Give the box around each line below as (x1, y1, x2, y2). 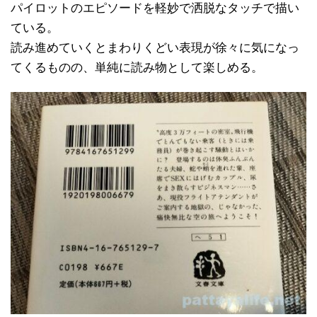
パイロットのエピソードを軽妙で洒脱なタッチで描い (11, 1, 299, 16)
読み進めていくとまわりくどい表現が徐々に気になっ (11, 41, 299, 55)
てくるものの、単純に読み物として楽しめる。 (11, 61, 263, 75)
